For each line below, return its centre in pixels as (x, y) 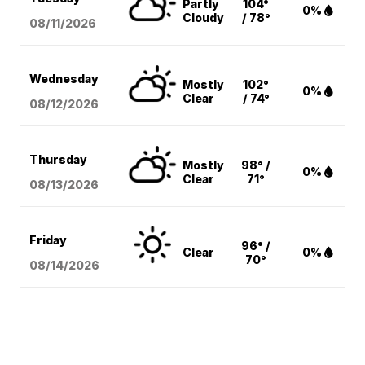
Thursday (59, 160)
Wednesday (64, 79)
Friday (48, 240)
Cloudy (204, 18)
